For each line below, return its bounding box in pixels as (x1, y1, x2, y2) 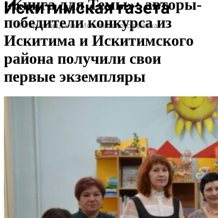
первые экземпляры (4, 68, 145, 86)
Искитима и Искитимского (4, 32, 194, 50)
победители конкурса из (4, 14, 172, 32)
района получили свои (4, 50, 161, 68)
